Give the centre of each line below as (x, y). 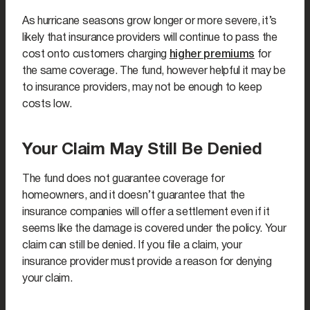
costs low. (47, 105)
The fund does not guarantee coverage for (124, 180)
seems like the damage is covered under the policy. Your (154, 229)
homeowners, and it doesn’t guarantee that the (134, 196)
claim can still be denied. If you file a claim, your (132, 246)
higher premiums (212, 55)
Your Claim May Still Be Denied (142, 151)
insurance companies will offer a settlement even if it (146, 213)
